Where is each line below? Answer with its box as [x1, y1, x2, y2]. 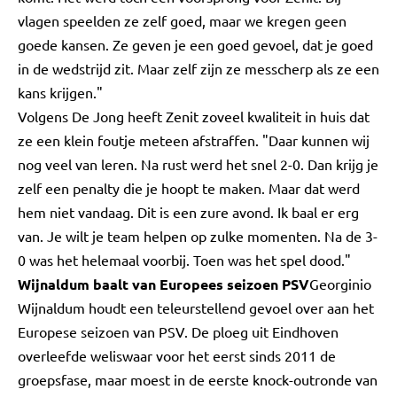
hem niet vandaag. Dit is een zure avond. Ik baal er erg [18, 203, 359, 221]
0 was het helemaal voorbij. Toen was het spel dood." [18, 251, 351, 269]
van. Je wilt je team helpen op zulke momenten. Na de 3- [18, 227, 378, 245]
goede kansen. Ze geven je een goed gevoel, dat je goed [18, 35, 373, 53]
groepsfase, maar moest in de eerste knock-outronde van [18, 370, 378, 388]
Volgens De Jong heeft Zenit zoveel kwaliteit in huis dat [18, 107, 370, 125]
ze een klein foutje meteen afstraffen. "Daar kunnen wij [18, 131, 370, 149]
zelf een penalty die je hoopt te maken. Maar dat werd [18, 179, 360, 197]
